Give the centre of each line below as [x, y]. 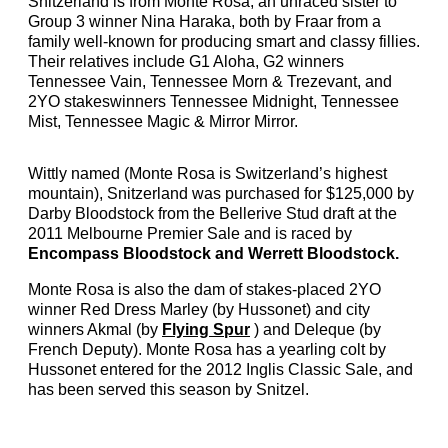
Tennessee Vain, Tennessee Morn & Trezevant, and [210, 81]
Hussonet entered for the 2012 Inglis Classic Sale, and [220, 369]
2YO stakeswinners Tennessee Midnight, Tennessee [213, 101]
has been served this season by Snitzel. [168, 389]
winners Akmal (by [95, 329]
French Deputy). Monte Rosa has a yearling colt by [207, 349]
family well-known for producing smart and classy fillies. [224, 41]
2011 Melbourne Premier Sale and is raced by [190, 233]
